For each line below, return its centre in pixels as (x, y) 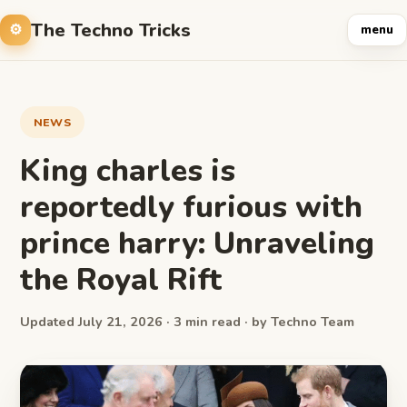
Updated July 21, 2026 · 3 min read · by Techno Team (187, 322)
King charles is (128, 171)
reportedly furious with (191, 207)
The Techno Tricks (111, 30)
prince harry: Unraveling (197, 243)
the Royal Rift (121, 280)
